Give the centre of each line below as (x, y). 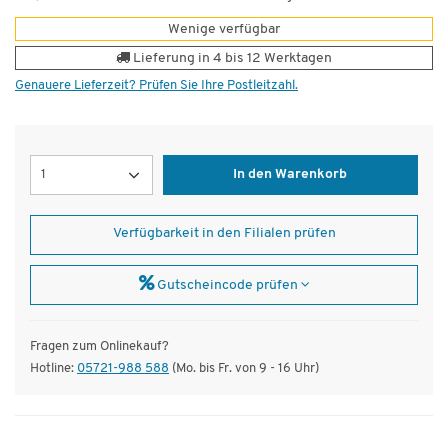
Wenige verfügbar (224, 29)
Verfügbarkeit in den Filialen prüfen (224, 233)
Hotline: (53, 368)
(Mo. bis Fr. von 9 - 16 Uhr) (244, 368)
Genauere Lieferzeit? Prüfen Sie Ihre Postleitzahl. (156, 85)
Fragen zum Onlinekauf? (99, 346)
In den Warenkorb (290, 174)
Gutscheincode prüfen (227, 285)
